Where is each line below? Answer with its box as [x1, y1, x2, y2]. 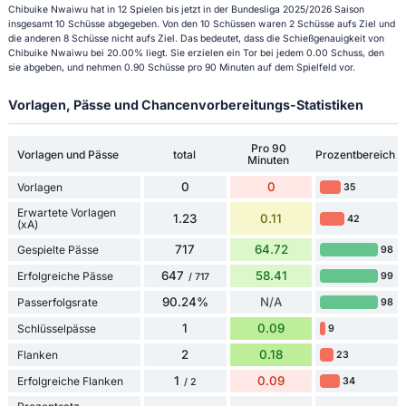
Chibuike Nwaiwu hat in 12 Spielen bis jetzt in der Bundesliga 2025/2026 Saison [7, 3, 364, 15]
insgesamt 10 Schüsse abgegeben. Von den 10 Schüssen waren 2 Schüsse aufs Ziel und [7, 17, 395, 30]
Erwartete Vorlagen [16, 206, 116, 220]
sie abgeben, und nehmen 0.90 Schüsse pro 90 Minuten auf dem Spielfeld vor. [7, 61, 355, 73]
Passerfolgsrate [16, 295, 98, 310]
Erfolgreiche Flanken [16, 374, 123, 389]
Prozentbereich [314, 147, 395, 161]
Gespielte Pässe [16, 243, 99, 257]
